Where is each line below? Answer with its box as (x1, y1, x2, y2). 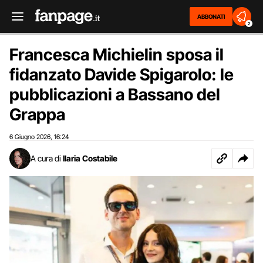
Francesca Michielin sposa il (9, 45, 224, 65)
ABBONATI (197, 13, 225, 20)
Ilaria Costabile (63, 153, 117, 163)
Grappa (9, 104, 65, 124)
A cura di (31, 153, 61, 163)
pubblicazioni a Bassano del (9, 85, 220, 104)
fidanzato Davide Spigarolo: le (9, 65, 234, 85)
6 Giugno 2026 (9, 133, 50, 141)
